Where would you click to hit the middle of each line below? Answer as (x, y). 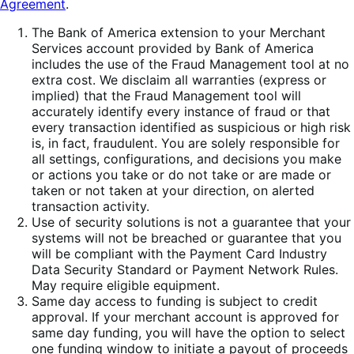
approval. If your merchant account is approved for (185, 316)
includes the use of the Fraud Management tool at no (190, 64)
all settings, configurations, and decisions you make (186, 158)
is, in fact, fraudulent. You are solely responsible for (186, 143)
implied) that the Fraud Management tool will (166, 95)
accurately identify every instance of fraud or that (181, 111)
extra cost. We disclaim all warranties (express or (179, 79)
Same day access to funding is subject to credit (175, 301)
